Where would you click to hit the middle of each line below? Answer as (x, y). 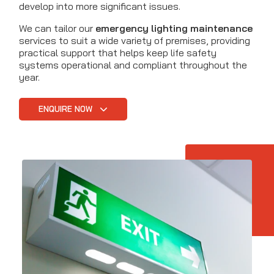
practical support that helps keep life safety (118, 53)
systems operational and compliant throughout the (133, 65)
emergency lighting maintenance (174, 28)
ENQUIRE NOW (67, 109)
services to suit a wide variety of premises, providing (135, 41)
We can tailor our (57, 28)
